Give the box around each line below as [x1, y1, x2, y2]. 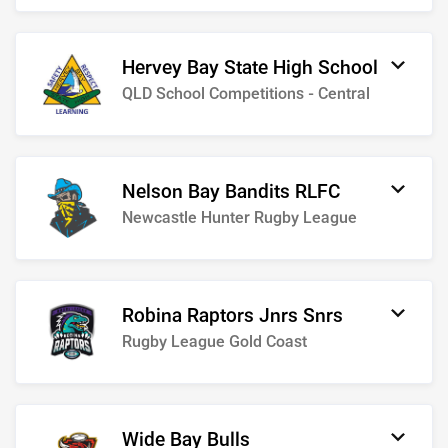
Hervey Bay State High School [122, 54, 378, 82]
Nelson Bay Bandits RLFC [122, 178, 341, 206]
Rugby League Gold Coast [122, 330, 307, 354]
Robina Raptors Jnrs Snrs [303, 302, 343, 330]
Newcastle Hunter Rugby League [122, 206, 357, 230]
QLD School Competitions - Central [122, 82, 370, 106]
